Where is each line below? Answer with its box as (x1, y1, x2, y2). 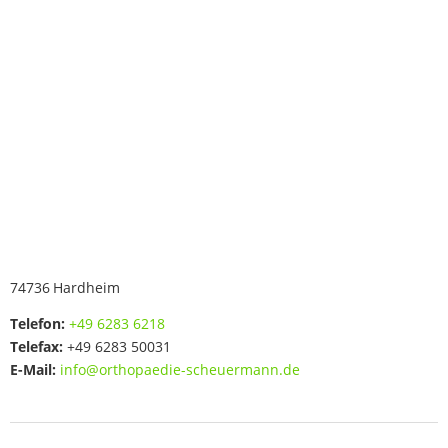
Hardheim (53, 278, 120, 297)
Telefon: (10, 314, 65, 333)
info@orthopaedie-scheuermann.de (60, 360, 300, 379)
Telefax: (10, 337, 63, 356)
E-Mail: (10, 360, 56, 379)
